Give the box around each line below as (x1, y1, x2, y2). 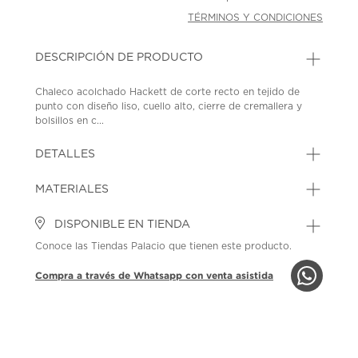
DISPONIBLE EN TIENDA (51, 218, 191, 230)
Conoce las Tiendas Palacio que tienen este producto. (35, 241, 292, 251)
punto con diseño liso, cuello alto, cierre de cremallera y (35, 101, 303, 111)
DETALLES (35, 148, 96, 160)
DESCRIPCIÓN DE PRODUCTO (35, 51, 204, 63)
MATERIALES (35, 183, 109, 195)
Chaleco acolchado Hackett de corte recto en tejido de (35, 86, 300, 97)
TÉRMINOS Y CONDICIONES (188, 12, 324, 22)
